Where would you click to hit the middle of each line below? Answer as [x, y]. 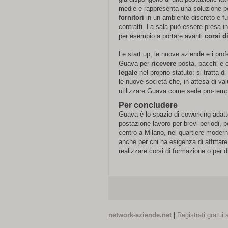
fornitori [131, 18]
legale [128, 73]
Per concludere [148, 105]
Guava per [135, 63]
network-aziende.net [140, 215]
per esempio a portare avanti [161, 36]
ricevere [163, 63]
